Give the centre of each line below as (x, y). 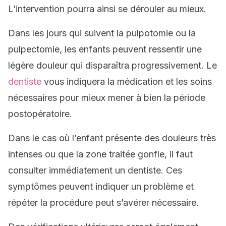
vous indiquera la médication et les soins (127, 81)
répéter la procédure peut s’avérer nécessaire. (103, 203)
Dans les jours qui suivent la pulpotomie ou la (102, 33)
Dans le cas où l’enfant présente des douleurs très (112, 138)
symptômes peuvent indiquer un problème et (101, 186)
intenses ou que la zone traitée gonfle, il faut (100, 154)
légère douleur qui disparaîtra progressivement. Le (112, 65)
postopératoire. (40, 114)
